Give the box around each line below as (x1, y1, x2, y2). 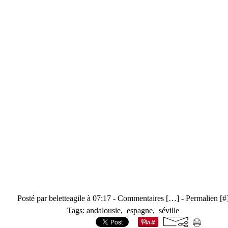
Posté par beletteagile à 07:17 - (17, 194, 118, 203)
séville (159, 206, 179, 215)
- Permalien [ (179, 194, 222, 203)
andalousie (87, 206, 121, 215)
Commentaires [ (118, 194, 168, 203)
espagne (127, 206, 153, 215)
